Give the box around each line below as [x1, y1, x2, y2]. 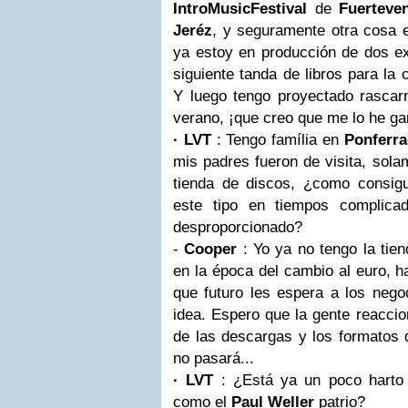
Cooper [184, 240, 238, 258]
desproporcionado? [173, 219, 302, 236]
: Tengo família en [210, 131, 344, 148]
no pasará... [173, 350, 254, 367]
